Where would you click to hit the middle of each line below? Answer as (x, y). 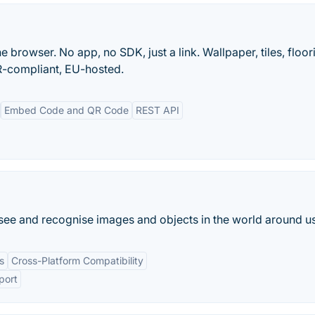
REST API (157, 110)
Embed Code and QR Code (66, 110)
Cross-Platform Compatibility (77, 261)
